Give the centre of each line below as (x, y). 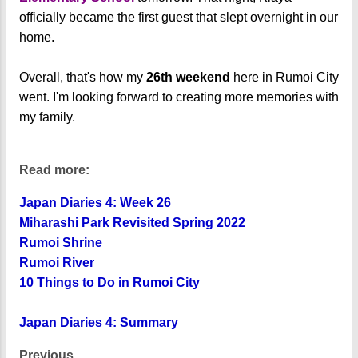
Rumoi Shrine (61, 242)
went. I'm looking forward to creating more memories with (179, 97)
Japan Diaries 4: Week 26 (95, 202)
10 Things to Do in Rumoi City (109, 282)
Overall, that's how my (83, 77)
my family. (49, 117)
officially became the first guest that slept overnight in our (179, 17)
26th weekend (188, 77)
